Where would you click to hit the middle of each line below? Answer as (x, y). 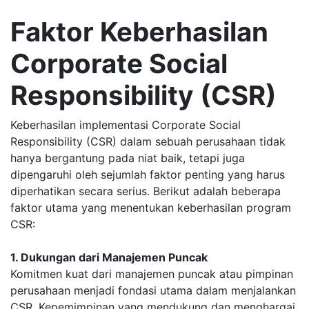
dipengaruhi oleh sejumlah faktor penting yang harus (148, 175)
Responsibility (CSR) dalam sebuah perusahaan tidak (148, 141)
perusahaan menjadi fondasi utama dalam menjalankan (153, 290)
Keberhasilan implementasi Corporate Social (126, 125)
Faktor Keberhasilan (139, 32)
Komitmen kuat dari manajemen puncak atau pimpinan (152, 274)
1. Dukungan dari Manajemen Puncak (109, 257)
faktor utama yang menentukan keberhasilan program (151, 208)
